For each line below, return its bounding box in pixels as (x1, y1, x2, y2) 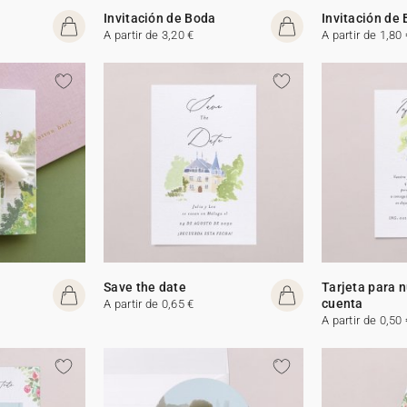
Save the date (104, 279, 186, 294)
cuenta (321, 295, 363, 311)
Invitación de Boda (104, 10, 216, 25)
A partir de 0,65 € (104, 296, 194, 311)
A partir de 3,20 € (104, 27, 194, 42)
